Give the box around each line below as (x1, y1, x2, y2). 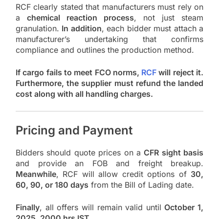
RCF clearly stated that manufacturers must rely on (16, 2, 203, 12)
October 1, (164, 202, 203, 213)
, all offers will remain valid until (40, 202, 165, 213)
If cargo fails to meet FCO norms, (16, 67, 142, 78)
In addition (62, 23, 102, 34)
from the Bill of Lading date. (88, 180, 194, 190)
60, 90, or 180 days (16, 180, 88, 190)
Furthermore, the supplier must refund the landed (16, 78, 203, 88)
